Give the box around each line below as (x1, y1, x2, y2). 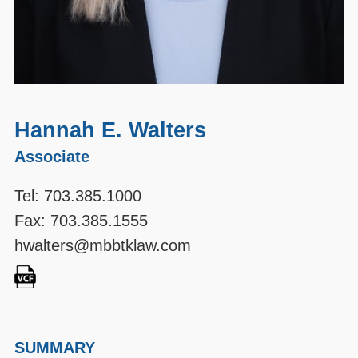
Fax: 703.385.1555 (14, 212, 148, 230)
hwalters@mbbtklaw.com (14, 237, 191, 255)
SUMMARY (14, 338, 95, 356)
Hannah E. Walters (14, 118, 206, 143)
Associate (14, 148, 89, 166)
